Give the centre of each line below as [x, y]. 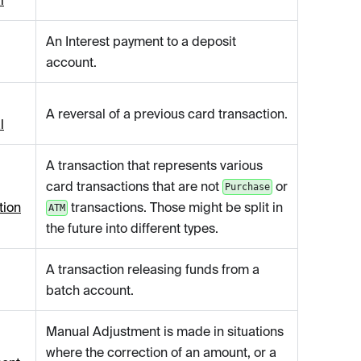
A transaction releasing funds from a [153, 270]
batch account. [90, 290]
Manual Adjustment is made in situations [165, 332]
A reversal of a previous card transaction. [167, 114]
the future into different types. [132, 228]
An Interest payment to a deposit [141, 41]
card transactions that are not [134, 187]
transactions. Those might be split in [175, 207]
